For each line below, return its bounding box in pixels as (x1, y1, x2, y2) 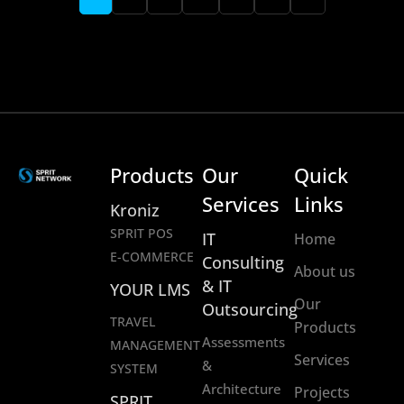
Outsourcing (202, 298, 298, 321)
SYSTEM (110, 360, 158, 378)
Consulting (202, 252, 284, 274)
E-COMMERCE (110, 248, 194, 266)
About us (294, 262, 355, 282)
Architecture (202, 380, 281, 399)
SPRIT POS (110, 225, 173, 243)
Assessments (202, 333, 285, 352)
